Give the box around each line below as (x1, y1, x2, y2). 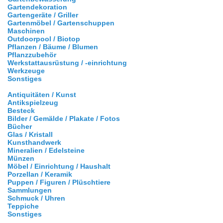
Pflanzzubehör (7, 50, 56, 59)
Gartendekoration (7, 2, 67, 11)
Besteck (7, 106, 35, 114)
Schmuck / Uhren (7, 194, 65, 202)
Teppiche (7, 202, 39, 210)
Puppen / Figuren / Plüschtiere (7, 178, 111, 186)
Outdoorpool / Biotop (7, 34, 80, 43)
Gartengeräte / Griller (7, 10, 78, 19)
